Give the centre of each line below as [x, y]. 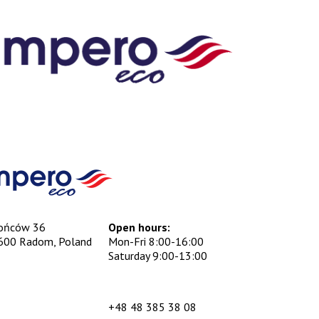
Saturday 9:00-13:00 [158, 256]
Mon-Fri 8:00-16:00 [156, 242]
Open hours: [140, 228]
